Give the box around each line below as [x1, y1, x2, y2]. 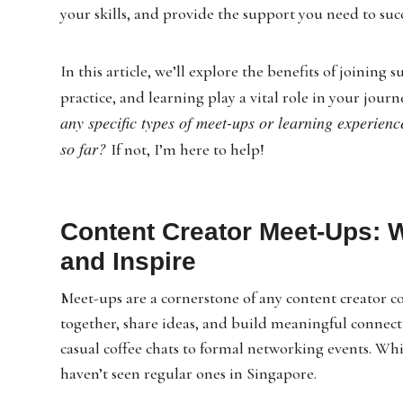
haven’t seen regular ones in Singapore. [60, 363, 318, 383]
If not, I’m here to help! [111, 139, 265, 159]
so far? [60, 137, 112, 159]
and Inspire [60, 246, 197, 275]
